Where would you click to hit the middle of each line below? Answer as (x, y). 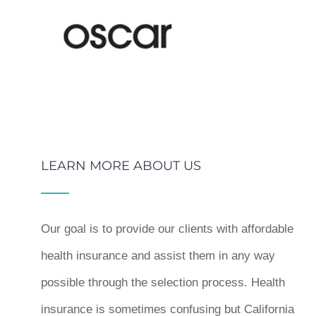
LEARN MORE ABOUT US (121, 166)
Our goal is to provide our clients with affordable (168, 229)
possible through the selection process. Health (163, 282)
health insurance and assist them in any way (158, 256)
